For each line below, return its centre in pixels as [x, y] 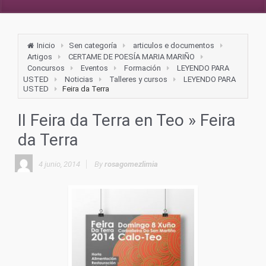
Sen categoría [93, 45]
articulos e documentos [174, 45]
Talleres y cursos [138, 79]
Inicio [46, 45]
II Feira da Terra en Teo [101, 120]
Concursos [46, 68]
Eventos [94, 68]
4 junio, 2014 [59, 164]
